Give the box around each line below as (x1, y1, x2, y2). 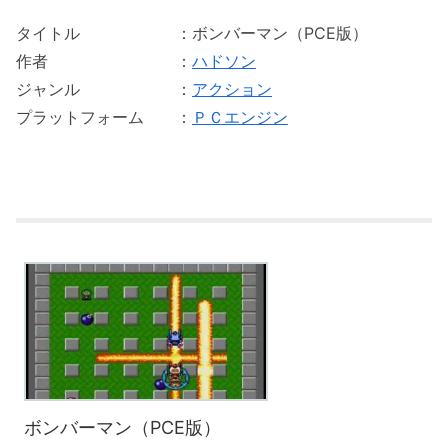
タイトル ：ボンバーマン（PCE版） (16, 23, 368, 44)
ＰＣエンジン (192, 107, 288, 128)
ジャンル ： (16, 79, 192, 100)
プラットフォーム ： (16, 107, 192, 128)
